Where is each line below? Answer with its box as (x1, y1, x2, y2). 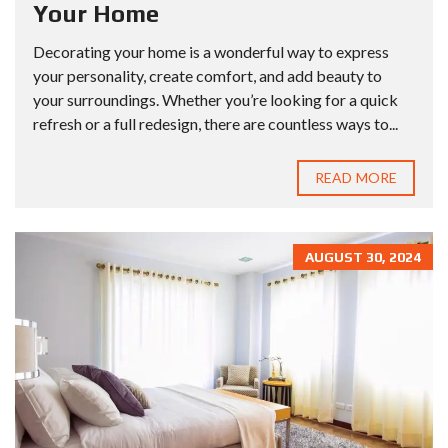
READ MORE (315, 169, 397, 187)
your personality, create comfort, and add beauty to (33, 66, 382, 86)
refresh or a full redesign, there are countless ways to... (33, 114, 398, 134)
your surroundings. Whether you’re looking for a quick (33, 90, 398, 110)
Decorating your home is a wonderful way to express (33, 42, 389, 62)
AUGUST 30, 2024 (305, 249, 421, 266)
